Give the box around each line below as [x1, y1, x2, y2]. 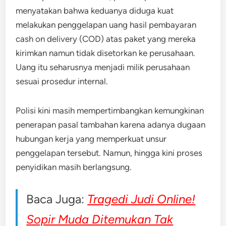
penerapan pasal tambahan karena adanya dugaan [16, 120, 206, 130]
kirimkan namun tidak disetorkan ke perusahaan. [16, 48, 196, 58]
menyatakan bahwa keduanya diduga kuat [16, 6, 174, 16]
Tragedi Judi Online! [87, 192, 196, 206]
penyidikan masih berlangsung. [16, 162, 132, 172]
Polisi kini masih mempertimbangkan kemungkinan [16, 105, 204, 116]
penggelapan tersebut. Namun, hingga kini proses [16, 148, 203, 158]
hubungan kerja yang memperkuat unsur [16, 134, 167, 144]
